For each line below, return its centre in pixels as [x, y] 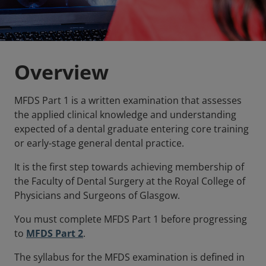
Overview [61, 72]
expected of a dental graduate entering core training [132, 129]
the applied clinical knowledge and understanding [125, 114]
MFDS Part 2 [55, 233]
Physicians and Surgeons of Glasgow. [97, 195]
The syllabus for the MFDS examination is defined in [129, 257]
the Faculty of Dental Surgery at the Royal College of [130, 181]
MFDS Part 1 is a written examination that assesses [128, 100]
